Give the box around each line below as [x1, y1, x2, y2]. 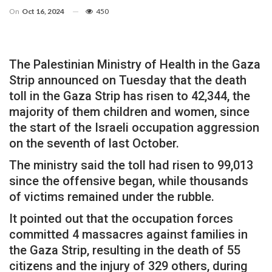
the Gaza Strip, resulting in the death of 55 [9, 242, 240, 257]
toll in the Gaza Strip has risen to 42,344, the [9, 88, 250, 103]
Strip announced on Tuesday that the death [9, 72, 246, 87]
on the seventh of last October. [9, 135, 179, 151]
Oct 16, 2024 [22, 6, 64, 16]
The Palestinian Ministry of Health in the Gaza [9, 56, 260, 72]
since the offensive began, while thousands [9, 173, 248, 188]
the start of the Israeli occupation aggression [9, 120, 259, 135]
